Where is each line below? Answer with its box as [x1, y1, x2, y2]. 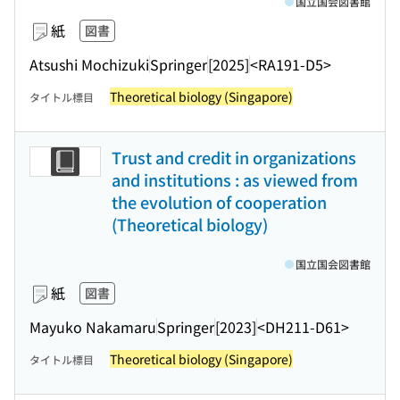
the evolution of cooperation [112, 190, 327, 213]
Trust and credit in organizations [112, 146, 356, 169]
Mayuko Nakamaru [29, 315, 156, 337]
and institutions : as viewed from [112, 168, 358, 191]
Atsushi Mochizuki [29, 53, 149, 75]
